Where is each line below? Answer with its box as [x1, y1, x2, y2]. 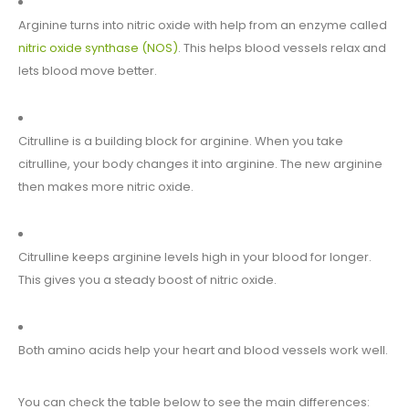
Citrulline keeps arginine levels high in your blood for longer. [18, 248, 372, 267]
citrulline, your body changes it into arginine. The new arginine [18, 155, 383, 173]
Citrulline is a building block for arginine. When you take [18, 132, 343, 151]
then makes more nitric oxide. [18, 178, 194, 196]
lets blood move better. [18, 62, 157, 80]
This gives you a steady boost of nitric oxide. [18, 271, 277, 289]
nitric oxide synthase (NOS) [18, 39, 178, 58]
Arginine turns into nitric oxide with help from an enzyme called [18, 16, 387, 35]
